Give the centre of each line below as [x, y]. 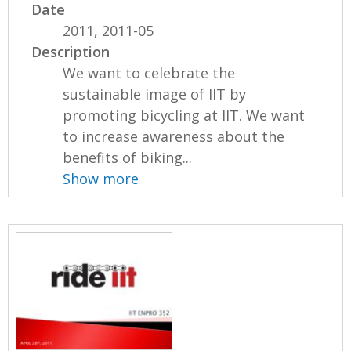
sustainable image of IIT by [155, 94]
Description [71, 52]
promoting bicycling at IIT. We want [184, 116]
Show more [101, 179]
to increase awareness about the [174, 137]
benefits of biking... [128, 158]
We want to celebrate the [149, 73]
